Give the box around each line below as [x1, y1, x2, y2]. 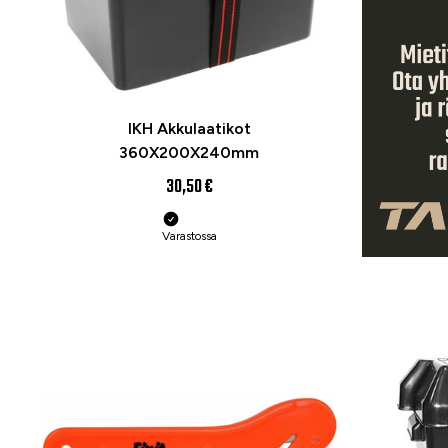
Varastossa [161, 228, 217, 243]
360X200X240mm [119, 142, 259, 162]
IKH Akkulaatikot [127, 118, 251, 138]
